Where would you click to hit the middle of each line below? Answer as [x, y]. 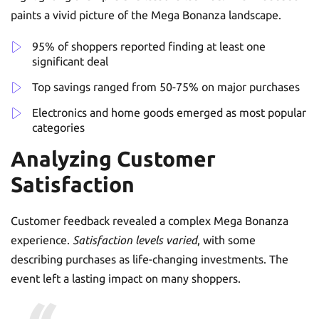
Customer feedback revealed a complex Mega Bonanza [150, 220]
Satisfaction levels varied [135, 240]
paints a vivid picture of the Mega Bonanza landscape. [146, 15]
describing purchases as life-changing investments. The [150, 259]
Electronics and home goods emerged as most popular [169, 112]
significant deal [70, 61]
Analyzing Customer [113, 158]
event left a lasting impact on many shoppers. [126, 278]
